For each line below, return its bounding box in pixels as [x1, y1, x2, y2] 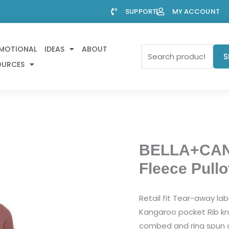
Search [141, 45, 168, 56]
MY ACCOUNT [172, 6, 220, 16]
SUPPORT [125, 6, 156, 16]
